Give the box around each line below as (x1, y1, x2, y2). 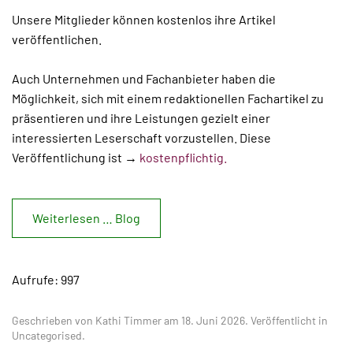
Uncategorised (12, 329, 82, 342)
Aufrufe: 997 (12, 272, 80, 287)
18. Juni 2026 (181, 314, 245, 327)
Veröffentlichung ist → (12, 150, 139, 165)
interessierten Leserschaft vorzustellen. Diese (12, 130, 271, 145)
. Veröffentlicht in (245, 314, 328, 327)
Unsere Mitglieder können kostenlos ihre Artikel (12, 12, 276, 27)
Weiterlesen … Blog (32, 210, 140, 225)
